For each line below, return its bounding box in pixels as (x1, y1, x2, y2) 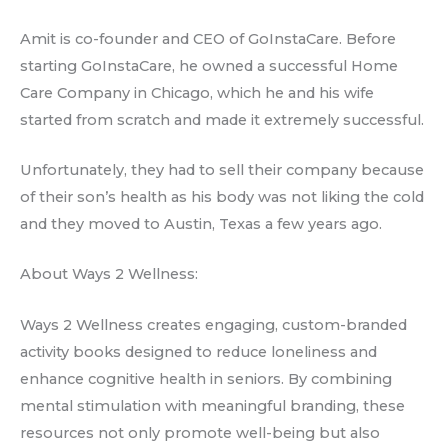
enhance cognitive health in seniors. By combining (20, 369, 392, 388)
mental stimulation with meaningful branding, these (20, 396, 405, 415)
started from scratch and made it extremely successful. (20, 110, 424, 129)
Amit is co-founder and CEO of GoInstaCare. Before (20, 29, 396, 48)
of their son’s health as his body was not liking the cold (20, 188, 424, 207)
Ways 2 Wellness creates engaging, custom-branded (20, 315, 407, 334)
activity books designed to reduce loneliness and (20, 342, 377, 361)
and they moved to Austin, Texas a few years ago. (20, 215, 382, 234)
